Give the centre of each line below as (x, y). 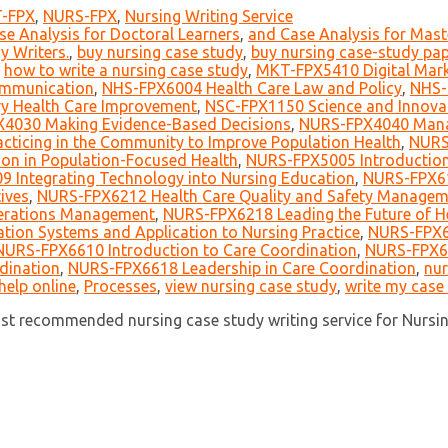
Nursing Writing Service (209, 16)
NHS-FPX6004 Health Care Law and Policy (252, 88)
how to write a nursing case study (126, 70)
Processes (120, 286)
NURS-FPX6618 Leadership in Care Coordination (242, 268)
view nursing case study (251, 286)
